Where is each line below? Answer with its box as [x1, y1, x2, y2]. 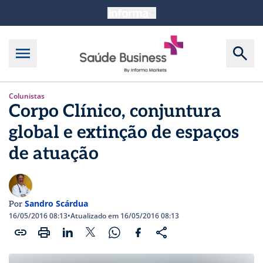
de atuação [9, 143, 99, 164]
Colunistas [9, 90, 45, 101]
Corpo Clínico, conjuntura [9, 100, 221, 122]
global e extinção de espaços [9, 122, 239, 143]
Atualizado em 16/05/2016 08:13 [70, 210, 179, 221]
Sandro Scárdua [25, 197, 88, 209]
